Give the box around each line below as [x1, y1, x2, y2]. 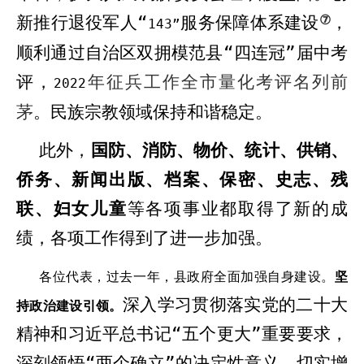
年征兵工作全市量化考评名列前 [86, 72, 348, 92]
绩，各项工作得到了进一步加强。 [16, 228, 272, 248]
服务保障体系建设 [180, 13, 319, 32]
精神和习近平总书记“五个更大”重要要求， [16, 324, 348, 344]
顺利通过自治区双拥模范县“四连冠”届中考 [16, 43, 348, 63]
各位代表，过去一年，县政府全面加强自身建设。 [39, 269, 335, 284]
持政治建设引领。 [16, 298, 123, 314]
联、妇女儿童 [16, 199, 128, 219]
